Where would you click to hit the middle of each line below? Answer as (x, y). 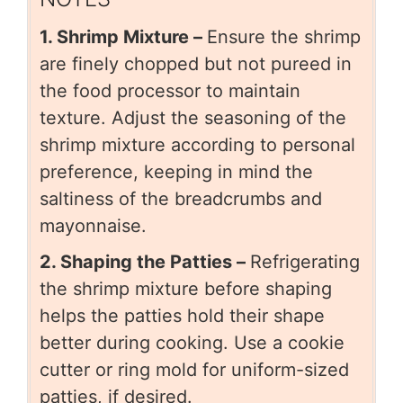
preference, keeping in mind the (176, 172)
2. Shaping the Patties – (145, 262)
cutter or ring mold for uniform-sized (194, 370)
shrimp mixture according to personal (197, 145)
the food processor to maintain (170, 91)
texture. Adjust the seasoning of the (193, 118)
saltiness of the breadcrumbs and (181, 199)
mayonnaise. (93, 226)
